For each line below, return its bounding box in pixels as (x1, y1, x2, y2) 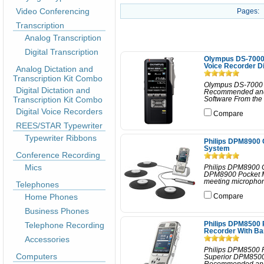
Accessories (25, 235, 70, 244)
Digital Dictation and (16, 85, 90, 95)
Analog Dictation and (16, 64, 93, 74)
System (204, 145, 230, 152)
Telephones (16, 180, 59, 189)
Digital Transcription (25, 47, 98, 57)
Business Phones (25, 206, 89, 216)
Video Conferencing (16, 6, 90, 16)
